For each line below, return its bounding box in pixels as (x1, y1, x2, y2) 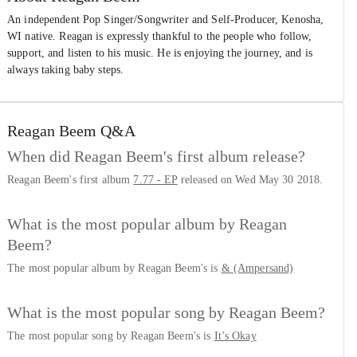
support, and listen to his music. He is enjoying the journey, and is (7, 47, 312, 59)
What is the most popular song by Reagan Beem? (7, 303, 325, 321)
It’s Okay (214, 329, 257, 342)
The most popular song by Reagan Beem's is (7, 329, 214, 342)
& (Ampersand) (221, 261, 294, 274)
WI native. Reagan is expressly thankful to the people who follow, (7, 30, 312, 42)
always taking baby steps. (7, 64, 124, 76)
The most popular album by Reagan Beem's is (7, 261, 222, 274)
